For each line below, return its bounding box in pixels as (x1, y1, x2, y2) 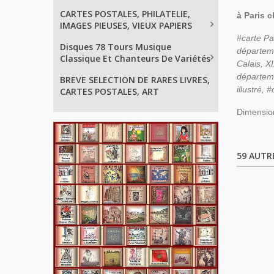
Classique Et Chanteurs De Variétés (60, 53, 210, 64)
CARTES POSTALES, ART (60, 86, 159, 97)
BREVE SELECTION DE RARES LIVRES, (60, 74, 210, 86)
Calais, (237, 59, 263, 69)
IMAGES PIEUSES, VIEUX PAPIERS (60, 20, 192, 31)
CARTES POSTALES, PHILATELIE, (60, 8, 190, 20)
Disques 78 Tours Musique (60, 41, 171, 53)
